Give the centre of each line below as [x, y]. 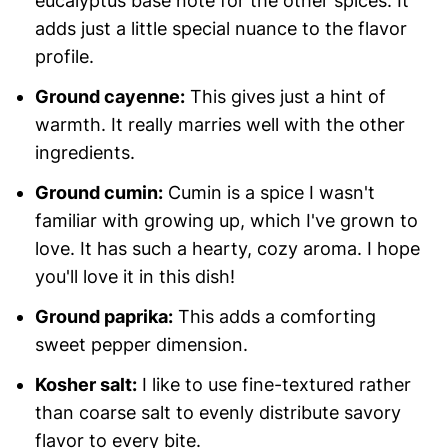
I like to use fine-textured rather [273, 384]
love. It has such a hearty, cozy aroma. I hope [227, 248]
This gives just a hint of [285, 96]
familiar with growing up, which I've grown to [226, 220]
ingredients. [84, 152]
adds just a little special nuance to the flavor [220, 28]
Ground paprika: [103, 316]
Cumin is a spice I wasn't [268, 192]
